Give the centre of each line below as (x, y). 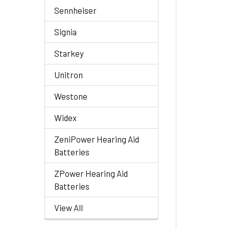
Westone (71, 96)
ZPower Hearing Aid (91, 173)
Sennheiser (75, 10)
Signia (65, 32)
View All (68, 208)
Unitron (68, 75)
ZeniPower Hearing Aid (97, 139)
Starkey (69, 53)
